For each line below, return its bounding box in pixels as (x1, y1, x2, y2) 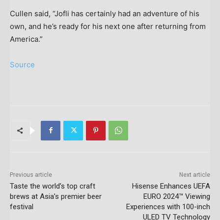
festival (10, 202, 33, 211)
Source (10, 59, 35, 69)
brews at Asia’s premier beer (10, 192, 102, 201)
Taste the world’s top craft (10, 181, 95, 191)
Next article (179, 171, 210, 178)
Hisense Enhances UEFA (132, 181, 210, 191)
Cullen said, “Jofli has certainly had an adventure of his (10, 8, 199, 18)
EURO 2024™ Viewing (143, 192, 210, 201)
